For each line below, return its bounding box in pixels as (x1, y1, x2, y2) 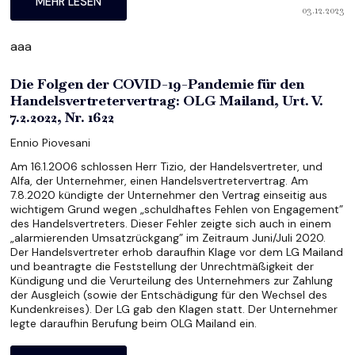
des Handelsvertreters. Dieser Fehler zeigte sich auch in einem (10, 216, 332, 231)
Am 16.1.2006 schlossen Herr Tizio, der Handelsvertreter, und (10, 158, 323, 174)
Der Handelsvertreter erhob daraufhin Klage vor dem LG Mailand (10, 244, 344, 259)
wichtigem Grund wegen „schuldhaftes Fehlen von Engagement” (10, 201, 344, 216)
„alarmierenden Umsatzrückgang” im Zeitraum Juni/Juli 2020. (10, 230, 326, 245)
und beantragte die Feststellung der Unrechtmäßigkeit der (10, 258, 315, 273)
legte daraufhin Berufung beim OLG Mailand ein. (10, 315, 258, 330)
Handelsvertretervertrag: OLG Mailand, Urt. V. (10, 90, 324, 109)
